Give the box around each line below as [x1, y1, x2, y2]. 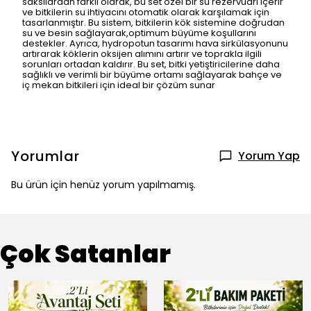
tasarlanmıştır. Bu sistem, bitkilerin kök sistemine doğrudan [22, 16, 285, 30]
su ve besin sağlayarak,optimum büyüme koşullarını [22, 26, 256, 40]
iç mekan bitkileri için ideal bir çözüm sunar [22, 78, 215, 92]
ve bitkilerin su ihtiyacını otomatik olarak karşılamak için [22, 6, 269, 19]
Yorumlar [11, 146, 80, 167]
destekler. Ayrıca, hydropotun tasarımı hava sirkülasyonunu [22, 37, 288, 51]
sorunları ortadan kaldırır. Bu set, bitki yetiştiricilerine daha [22, 58, 280, 72]
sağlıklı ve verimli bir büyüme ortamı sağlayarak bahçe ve [22, 68, 282, 82]
